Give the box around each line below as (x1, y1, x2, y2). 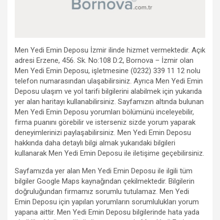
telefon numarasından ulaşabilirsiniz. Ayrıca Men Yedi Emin (15, 77, 203, 85)
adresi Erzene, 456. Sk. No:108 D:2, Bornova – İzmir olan (15, 56, 193, 65)
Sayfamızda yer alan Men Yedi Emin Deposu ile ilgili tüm (15, 166, 192, 175)
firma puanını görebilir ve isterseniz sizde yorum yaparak (15, 118, 195, 127)
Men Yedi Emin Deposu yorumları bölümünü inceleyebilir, (15, 108, 194, 116)
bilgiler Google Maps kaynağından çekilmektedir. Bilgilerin (15, 177, 194, 186)
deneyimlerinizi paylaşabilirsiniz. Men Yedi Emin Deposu (15, 128, 191, 137)
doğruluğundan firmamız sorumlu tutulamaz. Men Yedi (15, 187, 189, 196)
